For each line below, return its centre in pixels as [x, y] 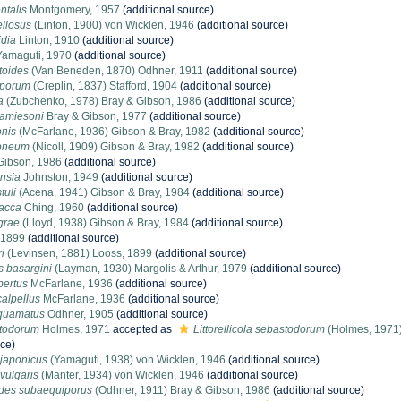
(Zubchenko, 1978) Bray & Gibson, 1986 [102, 101]
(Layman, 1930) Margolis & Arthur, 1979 [149, 269]
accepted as [142, 329]
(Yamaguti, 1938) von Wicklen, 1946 [137, 360]
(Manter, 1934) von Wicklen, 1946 [121, 375]
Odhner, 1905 [79, 314]
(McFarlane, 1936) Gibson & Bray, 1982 [113, 132]
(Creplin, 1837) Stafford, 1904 [104, 86]
